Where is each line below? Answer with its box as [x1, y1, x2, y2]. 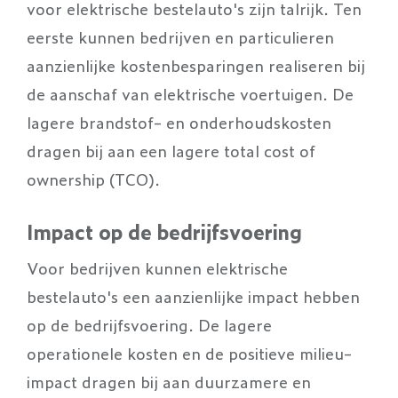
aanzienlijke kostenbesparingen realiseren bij [27, 52, 365, 76]
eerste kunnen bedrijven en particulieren [27, 24, 334, 48]
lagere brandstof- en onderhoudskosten [27, 109, 331, 133]
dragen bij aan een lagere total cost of [27, 138, 315, 162]
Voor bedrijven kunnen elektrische [27, 255, 288, 279]
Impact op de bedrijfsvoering [27, 216, 302, 246]
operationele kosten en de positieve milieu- [27, 340, 352, 364]
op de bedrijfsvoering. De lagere [27, 312, 272, 336]
